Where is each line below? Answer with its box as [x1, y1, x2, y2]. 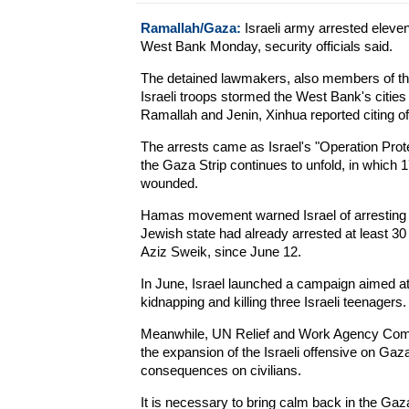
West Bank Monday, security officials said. [140, 38, 393, 54]
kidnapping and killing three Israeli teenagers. [140, 294, 406, 309]
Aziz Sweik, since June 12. [140, 244, 301, 259]
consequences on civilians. [140, 362, 301, 378]
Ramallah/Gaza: [140, 20, 241, 36]
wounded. [140, 175, 198, 191]
